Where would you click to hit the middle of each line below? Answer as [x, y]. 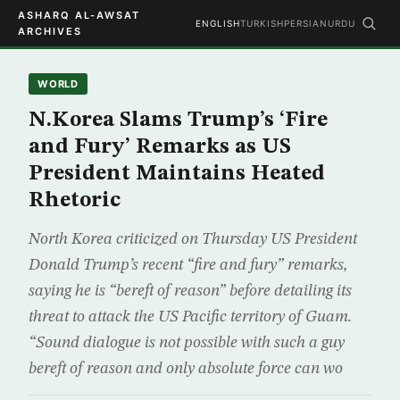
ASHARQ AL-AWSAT [79, 15]
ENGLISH [218, 23]
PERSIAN [306, 23]
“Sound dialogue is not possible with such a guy [187, 343]
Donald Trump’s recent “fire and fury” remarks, [188, 265]
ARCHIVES [50, 31]
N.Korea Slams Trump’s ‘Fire [178, 121]
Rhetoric [75, 201]
